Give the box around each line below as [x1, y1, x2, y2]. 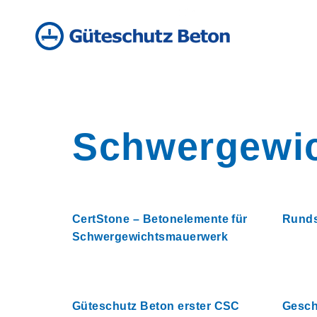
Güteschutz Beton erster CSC [72, 300, 240, 312]
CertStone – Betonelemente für [72, 213, 248, 225]
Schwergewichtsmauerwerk [72, 231, 229, 243]
